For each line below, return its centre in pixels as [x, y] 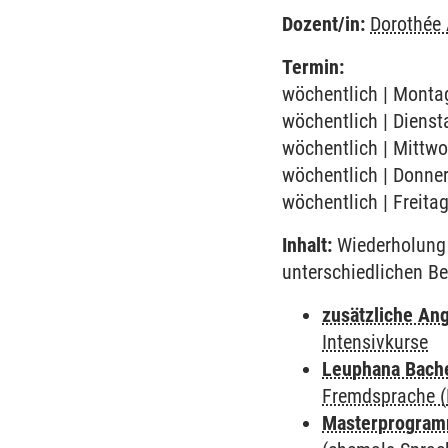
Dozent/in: [324, 24]
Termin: [313, 67]
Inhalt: [307, 245]
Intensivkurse [375, 342]
